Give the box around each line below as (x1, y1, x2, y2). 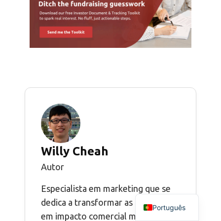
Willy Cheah (41, 145, 109, 158)
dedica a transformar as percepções (41, 197, 180, 208)
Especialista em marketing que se (41, 184, 171, 194)
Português (152, 203, 186, 212)
